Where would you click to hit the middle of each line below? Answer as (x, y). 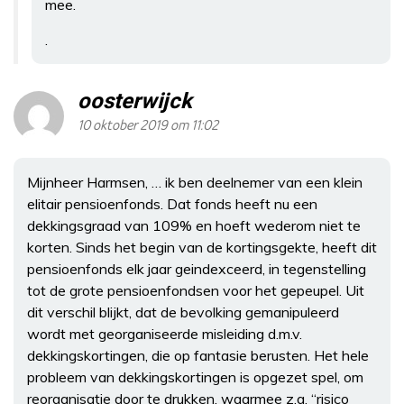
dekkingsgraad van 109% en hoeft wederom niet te (194, 225)
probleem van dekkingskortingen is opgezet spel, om (195, 376)
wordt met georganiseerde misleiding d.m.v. (165, 333)
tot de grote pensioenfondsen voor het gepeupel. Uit (196, 290)
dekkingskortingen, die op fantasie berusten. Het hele (198, 355)
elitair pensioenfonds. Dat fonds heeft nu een (172, 203)
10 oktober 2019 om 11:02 (148, 125)
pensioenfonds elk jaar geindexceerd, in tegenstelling (197, 268)
